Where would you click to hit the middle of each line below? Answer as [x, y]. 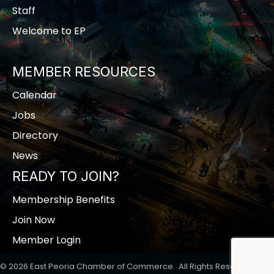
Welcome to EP [49, 31]
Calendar [35, 95]
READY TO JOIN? [66, 176]
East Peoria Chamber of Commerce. [102, 266]
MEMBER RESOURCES [84, 71]
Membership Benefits [64, 199]
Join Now [34, 220]
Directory [35, 135]
